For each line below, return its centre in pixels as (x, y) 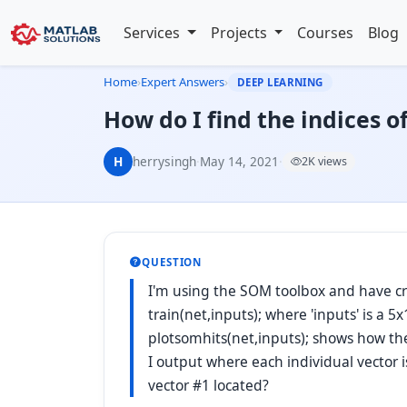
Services (154, 33)
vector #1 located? (208, 385)
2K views (324, 161)
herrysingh (164, 161)
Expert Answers (183, 82)
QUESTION (172, 262)
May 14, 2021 (239, 161)
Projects (240, 33)
